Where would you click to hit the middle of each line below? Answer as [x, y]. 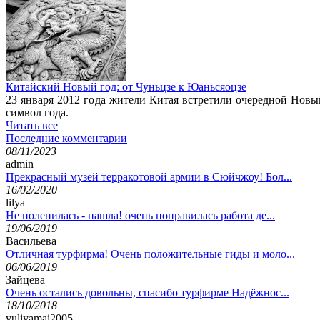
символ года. [37, 112]
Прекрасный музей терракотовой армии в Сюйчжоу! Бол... [149, 176]
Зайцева [25, 279]
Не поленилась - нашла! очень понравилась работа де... [140, 215]
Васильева [31, 241]
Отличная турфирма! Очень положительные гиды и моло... [150, 254]
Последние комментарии [66, 138]
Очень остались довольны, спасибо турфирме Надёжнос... [147, 292]
